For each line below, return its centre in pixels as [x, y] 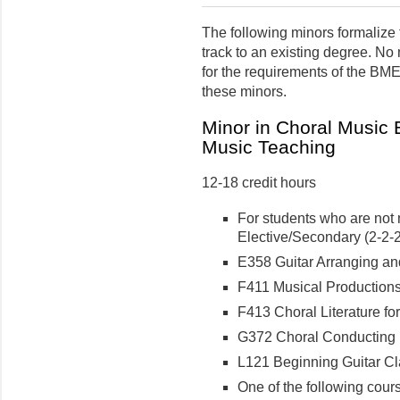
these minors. [244, 92]
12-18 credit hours [259, 183]
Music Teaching [269, 147]
